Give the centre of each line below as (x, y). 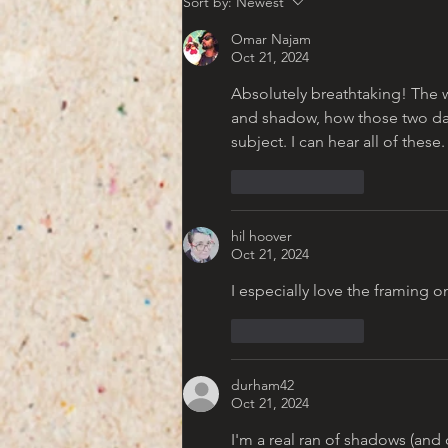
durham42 (262, 385)
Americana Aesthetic (295, 17)
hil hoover (261, 236)
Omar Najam (271, 39)
